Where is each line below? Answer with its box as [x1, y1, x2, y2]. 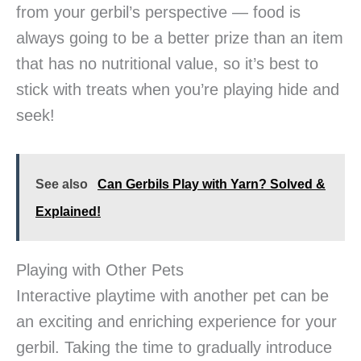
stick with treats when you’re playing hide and [16, 81, 339, 99]
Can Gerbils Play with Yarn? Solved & [98, 177, 326, 192]
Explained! [35, 205, 101, 219]
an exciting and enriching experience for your [16, 313, 337, 331]
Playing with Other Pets [16, 261, 184, 280]
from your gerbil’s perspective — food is [16, 3, 301, 22]
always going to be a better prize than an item [16, 29, 343, 48]
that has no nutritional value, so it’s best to [16, 55, 318, 73]
